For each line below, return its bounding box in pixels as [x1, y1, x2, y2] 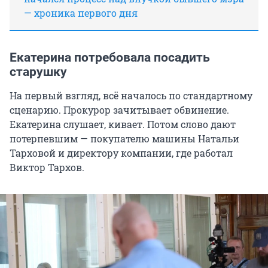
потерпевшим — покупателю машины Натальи [10, 132, 239, 145]
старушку [10, 65, 67, 80]
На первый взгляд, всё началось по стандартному [10, 89, 252, 102]
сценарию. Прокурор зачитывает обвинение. [10, 103, 229, 117]
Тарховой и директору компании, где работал [10, 147, 233, 160]
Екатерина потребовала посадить [10, 50, 210, 65]
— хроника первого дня [24, 7, 138, 20]
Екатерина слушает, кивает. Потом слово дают [10, 118, 236, 131]
